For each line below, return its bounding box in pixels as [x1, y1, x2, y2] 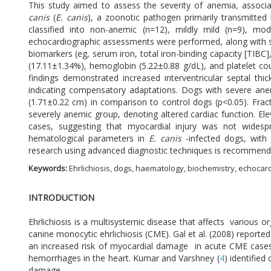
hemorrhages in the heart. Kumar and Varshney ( [28, 252, 220, 264]
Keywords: [28, 163, 67, 174]
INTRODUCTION [28, 192, 97, 204]
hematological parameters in [28, 132, 149, 145]
